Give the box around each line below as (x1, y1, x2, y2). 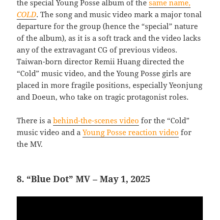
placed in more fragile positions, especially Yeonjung (17, 80, 203, 90)
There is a (17, 115, 54, 126)
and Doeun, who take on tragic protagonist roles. (17, 92, 189, 102)
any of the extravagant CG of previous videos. (17, 45, 178, 55)
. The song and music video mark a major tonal (36, 9, 202, 20)
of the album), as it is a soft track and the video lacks (17, 33, 201, 43)
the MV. (17, 139, 43, 149)
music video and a (17, 127, 83, 137)
